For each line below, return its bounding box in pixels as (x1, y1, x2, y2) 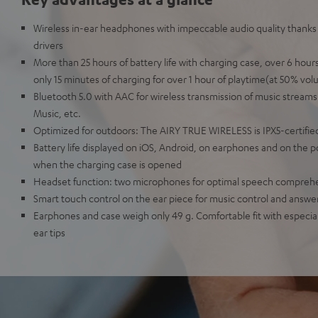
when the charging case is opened (33, 158, 182, 170)
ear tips (33, 226, 65, 238)
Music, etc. (33, 106, 81, 119)
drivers (33, 38, 63, 51)
